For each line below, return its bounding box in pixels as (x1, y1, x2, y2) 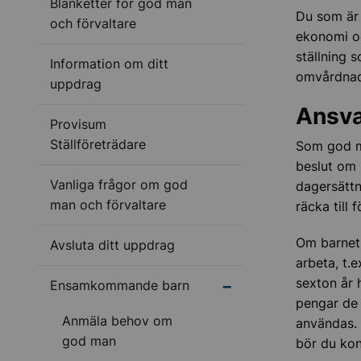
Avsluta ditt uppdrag (50, 237, 175, 253)
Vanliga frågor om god (50, 176, 188, 193)
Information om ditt (50, 56, 168, 72)
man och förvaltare (50, 197, 166, 213)
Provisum (50, 116, 106, 132)
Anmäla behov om (62, 313, 172, 329)
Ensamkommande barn (50, 277, 189, 293)
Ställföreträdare (50, 136, 146, 152)
